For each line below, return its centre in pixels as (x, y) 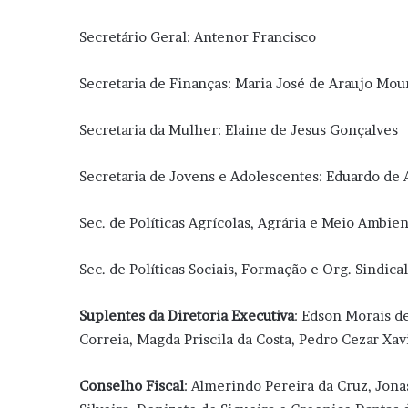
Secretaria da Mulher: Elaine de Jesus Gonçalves (239, 130)
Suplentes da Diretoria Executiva (187, 316)
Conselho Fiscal (132, 386)
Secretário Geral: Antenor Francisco (198, 37)
